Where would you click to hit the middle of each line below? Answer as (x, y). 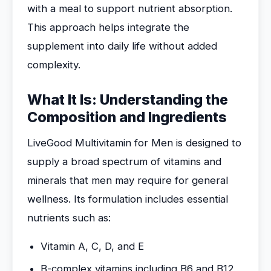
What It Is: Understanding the (128, 100)
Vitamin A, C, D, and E (92, 246)
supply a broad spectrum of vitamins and (124, 162)
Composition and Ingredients (127, 117)
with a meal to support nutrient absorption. (130, 8)
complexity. (54, 65)
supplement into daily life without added (122, 46)
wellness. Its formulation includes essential (128, 199)
